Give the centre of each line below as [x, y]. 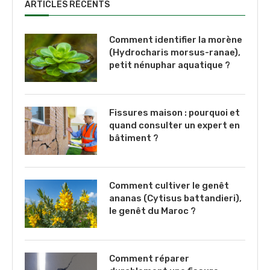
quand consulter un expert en [174, 125]
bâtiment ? [134, 138]
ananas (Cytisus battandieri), [175, 198]
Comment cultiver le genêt [169, 185]
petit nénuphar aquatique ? [170, 65]
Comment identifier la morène [176, 39]
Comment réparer [149, 258]
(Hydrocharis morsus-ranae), [175, 52]
